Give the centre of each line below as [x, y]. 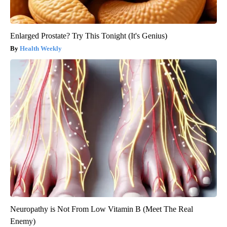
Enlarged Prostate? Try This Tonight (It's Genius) [89, 36]
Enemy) [23, 221]
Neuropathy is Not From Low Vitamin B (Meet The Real [102, 209]
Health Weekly [41, 49]
